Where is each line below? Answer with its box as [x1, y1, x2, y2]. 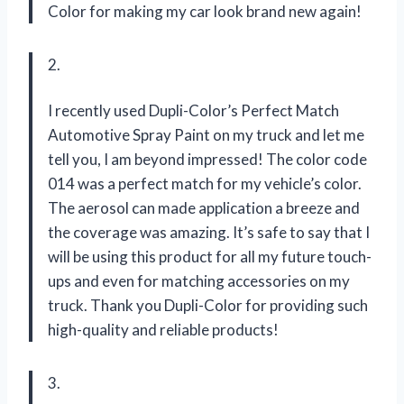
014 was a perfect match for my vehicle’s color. [48, 173, 362, 193]
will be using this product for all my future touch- [48, 246, 372, 266]
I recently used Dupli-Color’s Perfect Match [48, 100, 339, 120]
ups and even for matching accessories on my [48, 271, 350, 290]
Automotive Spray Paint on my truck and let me [48, 124, 364, 144]
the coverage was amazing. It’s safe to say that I [48, 222, 370, 242]
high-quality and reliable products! [48, 319, 279, 339]
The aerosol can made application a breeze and [48, 197, 360, 217]
